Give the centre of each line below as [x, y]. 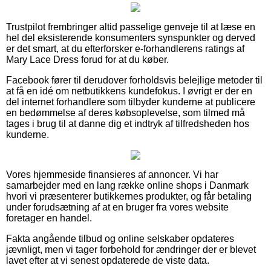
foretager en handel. [49, 218]
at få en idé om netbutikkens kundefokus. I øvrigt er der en [129, 91]
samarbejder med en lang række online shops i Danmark [127, 185]
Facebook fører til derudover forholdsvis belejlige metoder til [134, 80]
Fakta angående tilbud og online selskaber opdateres [120, 238]
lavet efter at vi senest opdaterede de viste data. [108, 260]
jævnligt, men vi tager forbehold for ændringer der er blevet [131, 249]
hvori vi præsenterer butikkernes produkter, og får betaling [129, 196]
